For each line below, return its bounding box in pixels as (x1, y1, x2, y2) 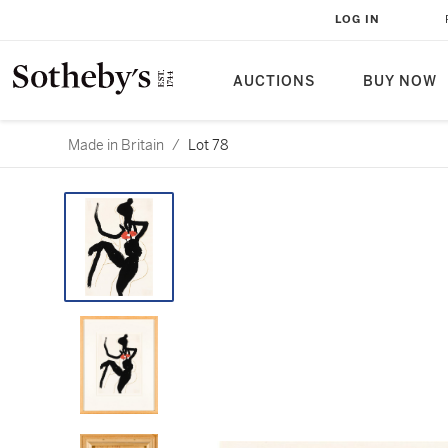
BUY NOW (363, 73, 437, 90)
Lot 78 (188, 136, 229, 154)
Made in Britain (68, 136, 164, 154)
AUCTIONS (233, 73, 315, 90)
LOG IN (335, 13, 380, 26)
